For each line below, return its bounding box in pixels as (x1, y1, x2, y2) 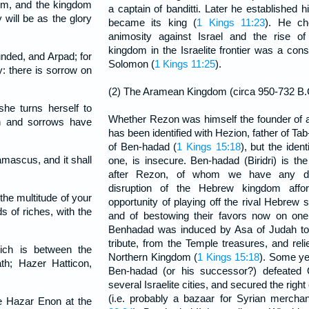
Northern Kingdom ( (108, 251, 198, 263)
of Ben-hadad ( (108, 141, 177, 152)
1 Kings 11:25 (154, 58, 215, 70)
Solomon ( (108, 58, 154, 70)
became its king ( (108, 17, 197, 28)
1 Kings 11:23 (197, 17, 266, 28)
